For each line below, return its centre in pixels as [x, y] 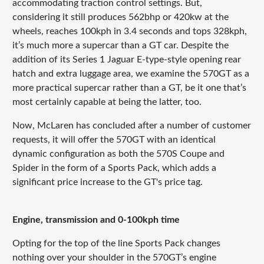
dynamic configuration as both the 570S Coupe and [118, 154]
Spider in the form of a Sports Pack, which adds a [114, 168]
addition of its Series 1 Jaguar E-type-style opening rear [126, 60]
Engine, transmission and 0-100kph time [96, 220]
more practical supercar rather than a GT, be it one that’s [129, 88]
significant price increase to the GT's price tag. [107, 182]
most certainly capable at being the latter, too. [107, 102]
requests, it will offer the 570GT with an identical [114, 140]
